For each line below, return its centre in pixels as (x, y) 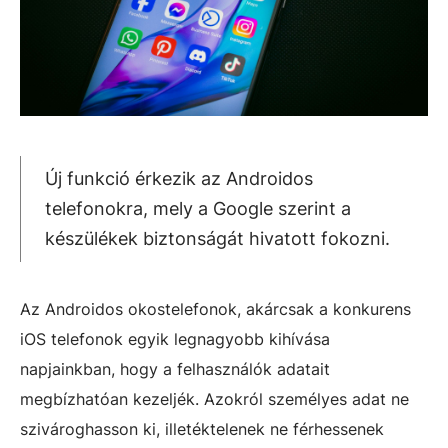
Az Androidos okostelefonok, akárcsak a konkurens (215, 309)
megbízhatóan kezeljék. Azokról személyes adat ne (214, 399)
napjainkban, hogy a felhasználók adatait (175, 369)
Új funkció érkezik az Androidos (179, 178)
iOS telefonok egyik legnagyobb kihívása (175, 339)
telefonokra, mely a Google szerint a (198, 208)
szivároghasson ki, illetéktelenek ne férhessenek (202, 429)
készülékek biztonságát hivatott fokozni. (217, 238)
